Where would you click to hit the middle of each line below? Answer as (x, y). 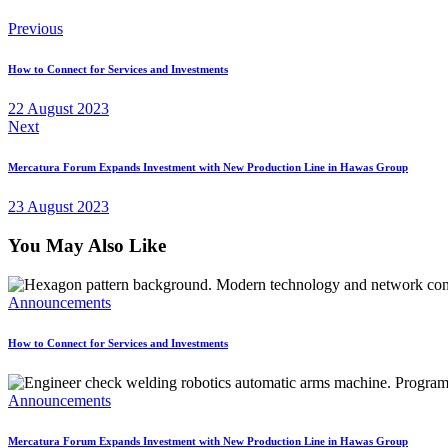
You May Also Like (87, 245)
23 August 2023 (58, 207)
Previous (35, 29)
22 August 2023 (58, 109)
